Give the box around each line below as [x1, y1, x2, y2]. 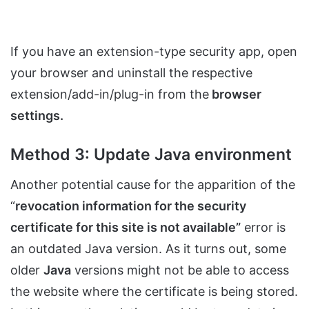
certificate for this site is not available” [10, 219, 241, 235]
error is [241, 219, 286, 235]
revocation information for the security [15, 198, 246, 213]
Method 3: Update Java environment [10, 145, 292, 165]
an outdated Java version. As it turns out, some [10, 241, 286, 256]
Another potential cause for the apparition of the [10, 177, 299, 192]
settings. [10, 108, 63, 123]
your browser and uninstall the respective [10, 66, 252, 81]
